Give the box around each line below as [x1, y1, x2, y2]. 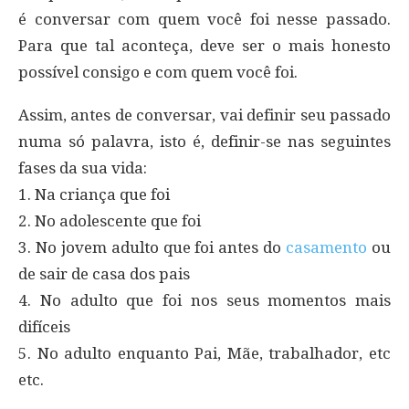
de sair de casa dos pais [18, 264, 190, 283]
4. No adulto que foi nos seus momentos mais [18, 290, 391, 309]
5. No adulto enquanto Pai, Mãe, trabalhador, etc [18, 343, 391, 362]
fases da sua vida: [18, 158, 147, 177]
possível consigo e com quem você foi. [18, 62, 298, 81]
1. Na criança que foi [18, 184, 170, 204]
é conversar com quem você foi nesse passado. [18, 9, 391, 28]
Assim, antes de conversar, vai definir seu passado [18, 105, 391, 124]
